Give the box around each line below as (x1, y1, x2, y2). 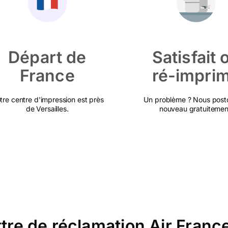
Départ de (8, 47, 87, 67)
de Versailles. (25, 104, 69, 113)
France (19, 66, 75, 85)
